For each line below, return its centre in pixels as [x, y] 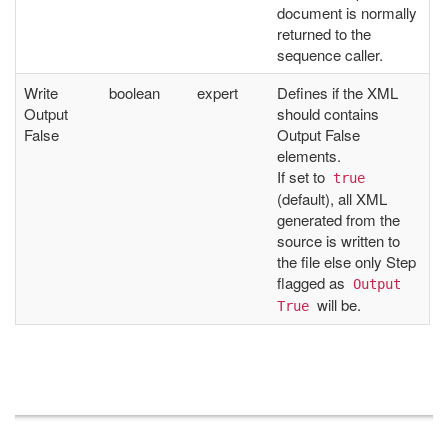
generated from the [338, 219]
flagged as [313, 282]
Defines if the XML [337, 92]
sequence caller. [330, 54]
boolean [134, 92]
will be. [337, 304]
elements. [309, 155]
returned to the [324, 33]
